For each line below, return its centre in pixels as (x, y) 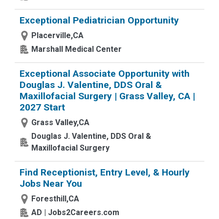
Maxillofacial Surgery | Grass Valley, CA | (107, 96)
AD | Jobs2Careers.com (75, 212)
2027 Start (42, 107)
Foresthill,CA (55, 199)
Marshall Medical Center (77, 49)
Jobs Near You (51, 184)
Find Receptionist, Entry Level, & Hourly (105, 172)
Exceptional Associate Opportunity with (105, 74)
